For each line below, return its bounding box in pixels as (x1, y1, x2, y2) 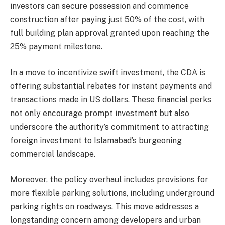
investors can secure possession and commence (10, 1, 189, 11)
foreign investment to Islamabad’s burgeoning (10, 135, 182, 145)
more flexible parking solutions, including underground (10, 188, 214, 198)
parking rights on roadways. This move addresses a (10, 202, 199, 212)
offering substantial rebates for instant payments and (10, 81, 212, 91)
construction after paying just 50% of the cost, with (10, 15, 204, 25)
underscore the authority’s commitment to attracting (10, 122, 209, 132)
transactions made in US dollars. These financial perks (10, 94, 211, 104)
